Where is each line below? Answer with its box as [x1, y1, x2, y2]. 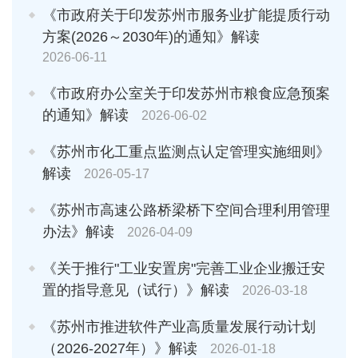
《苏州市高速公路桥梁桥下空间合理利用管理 [42, 201, 330, 218]
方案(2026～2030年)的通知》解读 [42, 28, 260, 45]
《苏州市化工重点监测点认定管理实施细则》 [42, 143, 330, 160]
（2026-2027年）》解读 [42, 340, 197, 356]
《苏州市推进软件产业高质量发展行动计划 [42, 318, 316, 335]
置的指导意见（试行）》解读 [42, 281, 229, 298]
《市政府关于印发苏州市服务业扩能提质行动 [42, 6, 330, 23]
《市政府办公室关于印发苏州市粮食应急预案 [42, 85, 330, 101]
